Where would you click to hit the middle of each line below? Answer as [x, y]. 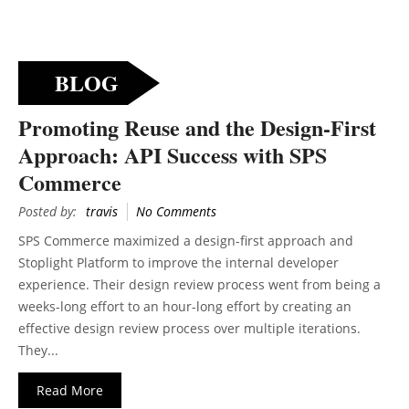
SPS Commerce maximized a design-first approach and [186, 241]
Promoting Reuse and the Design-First [197, 128]
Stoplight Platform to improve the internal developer [178, 263]
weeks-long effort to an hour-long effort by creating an [185, 307]
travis [102, 212]
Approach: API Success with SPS [173, 155]
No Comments [176, 212]
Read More [70, 391]
